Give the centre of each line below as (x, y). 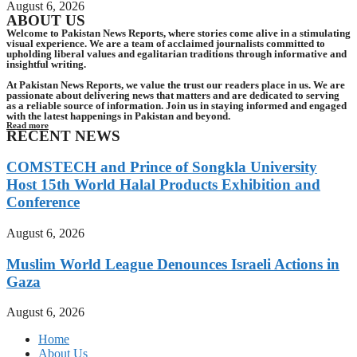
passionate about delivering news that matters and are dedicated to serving (173, 96)
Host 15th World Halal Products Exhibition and (163, 185)
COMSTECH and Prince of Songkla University (162, 167)
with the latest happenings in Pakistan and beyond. (118, 116)
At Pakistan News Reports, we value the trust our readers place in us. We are (176, 85)
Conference (43, 202)
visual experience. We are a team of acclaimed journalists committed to (166, 44)
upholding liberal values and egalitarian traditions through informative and (177, 54)
